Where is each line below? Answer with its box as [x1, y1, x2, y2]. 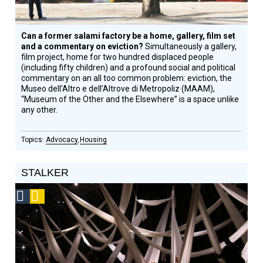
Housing [80, 136, 107, 144]
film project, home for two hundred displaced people [21, 52, 214, 62]
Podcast [45, 192, 73, 200]
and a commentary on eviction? [21, 42, 146, 51]
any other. [21, 105, 58, 114]
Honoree [30, 232, 62, 241]
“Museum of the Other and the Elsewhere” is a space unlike [21, 95, 240, 104]
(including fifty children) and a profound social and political [21, 63, 236, 72]
